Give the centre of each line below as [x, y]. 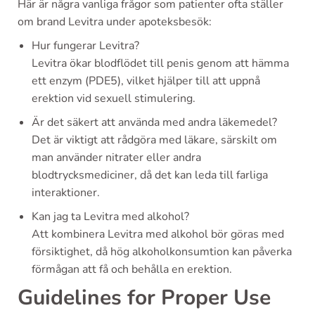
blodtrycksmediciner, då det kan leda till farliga [150, 175]
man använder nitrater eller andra [116, 157]
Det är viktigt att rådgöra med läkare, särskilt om [154, 140]
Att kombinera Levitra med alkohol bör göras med [158, 234]
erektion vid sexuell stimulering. [114, 98]
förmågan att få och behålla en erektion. [132, 269]
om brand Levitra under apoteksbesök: [115, 21]
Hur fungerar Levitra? [85, 45]
